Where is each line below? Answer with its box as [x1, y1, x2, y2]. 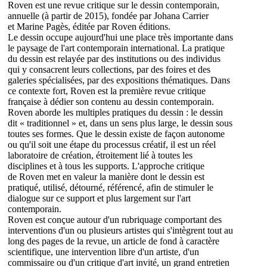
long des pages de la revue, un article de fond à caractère [8, 236, 219, 247]
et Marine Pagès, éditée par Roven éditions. [8, 21, 173, 32]
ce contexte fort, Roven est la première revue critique [8, 86, 206, 97]
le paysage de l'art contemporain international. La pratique [8, 43, 225, 54]
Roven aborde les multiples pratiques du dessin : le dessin [8, 107, 223, 118]
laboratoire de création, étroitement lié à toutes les [8, 150, 193, 161]
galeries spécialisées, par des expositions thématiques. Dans [8, 75, 230, 86]
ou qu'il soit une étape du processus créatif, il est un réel [8, 139, 216, 150]
